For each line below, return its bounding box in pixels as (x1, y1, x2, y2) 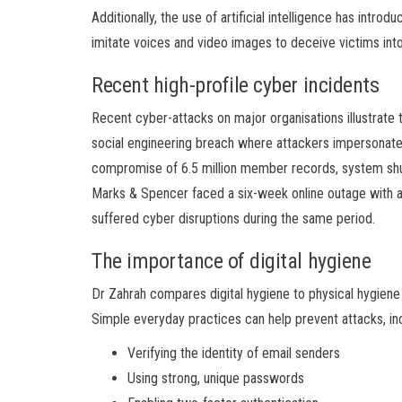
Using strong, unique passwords (127, 369, 304, 387)
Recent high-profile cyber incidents (92, 72, 380, 98)
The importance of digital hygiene (92, 248, 371, 274)
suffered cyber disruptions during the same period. (92, 209, 375, 227)
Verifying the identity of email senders (127, 344, 340, 362)
